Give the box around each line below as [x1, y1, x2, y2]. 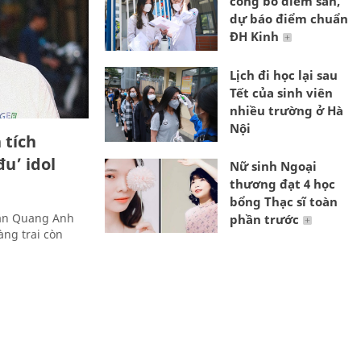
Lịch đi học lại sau [230, 66, 338, 83]
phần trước [230, 210, 299, 227]
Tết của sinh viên [230, 84, 333, 101]
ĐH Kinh [230, 28, 279, 45]
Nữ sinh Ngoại [230, 157, 317, 174]
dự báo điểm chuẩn [230, 10, 348, 27]
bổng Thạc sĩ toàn [230, 193, 338, 210]
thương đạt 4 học [230, 175, 335, 192]
